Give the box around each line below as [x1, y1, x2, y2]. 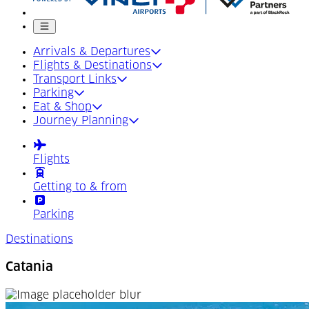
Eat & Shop [33, 101, 92, 112]
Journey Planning [33, 115, 128, 126]
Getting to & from [33, 181, 127, 192]
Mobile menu [38, 21, 89, 31]
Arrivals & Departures [33, 46, 150, 57]
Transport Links [33, 74, 117, 85]
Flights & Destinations [33, 60, 152, 71]
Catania [6, 260, 53, 274]
